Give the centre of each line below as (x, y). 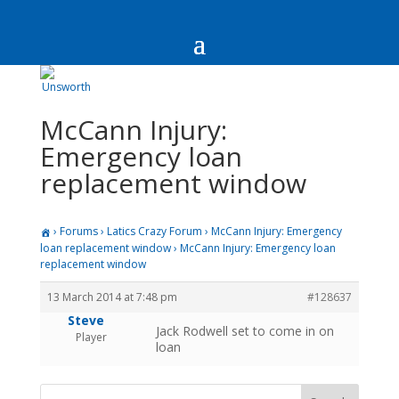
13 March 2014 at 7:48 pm (112, 297)
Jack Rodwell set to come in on (244, 330)
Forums (78, 231)
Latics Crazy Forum (154, 231)
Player (91, 337)
